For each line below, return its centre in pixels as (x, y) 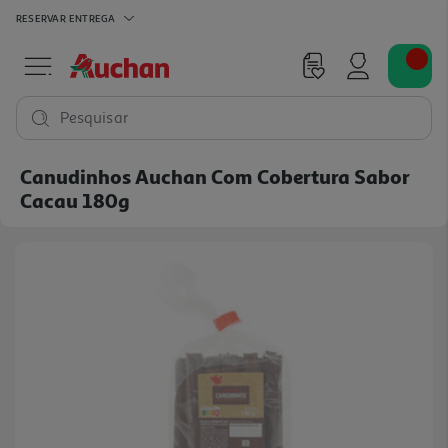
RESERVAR (41, 17)
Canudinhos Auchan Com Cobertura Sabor (215, 176)
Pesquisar (94, 118)
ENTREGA (92, 17)
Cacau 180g (75, 200)
